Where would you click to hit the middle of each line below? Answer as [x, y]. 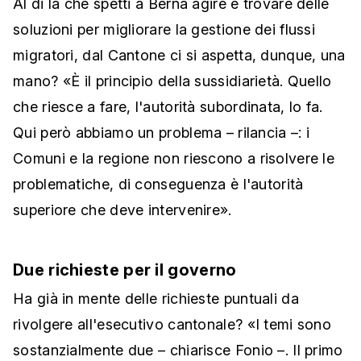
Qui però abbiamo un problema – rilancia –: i [162, 133]
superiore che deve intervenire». [122, 210]
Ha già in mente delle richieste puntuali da [156, 299]
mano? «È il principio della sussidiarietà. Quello [172, 81]
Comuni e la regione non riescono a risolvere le [174, 159]
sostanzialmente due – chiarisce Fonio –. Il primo [178, 351]
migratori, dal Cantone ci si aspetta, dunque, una [179, 56]
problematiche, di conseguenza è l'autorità [158, 185]
